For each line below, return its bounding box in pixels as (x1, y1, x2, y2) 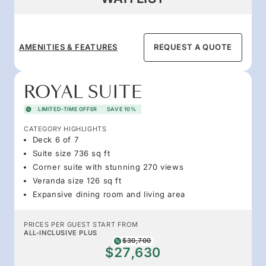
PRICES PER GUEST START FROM (24, 220, 138, 229)
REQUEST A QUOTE (154, 42, 232, 52)
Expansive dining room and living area (32, 189, 185, 199)
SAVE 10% (106, 105, 137, 112)
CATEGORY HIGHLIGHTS (24, 124, 107, 133)
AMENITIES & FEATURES (19, 42, 118, 52)
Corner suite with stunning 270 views (32, 161, 184, 172)
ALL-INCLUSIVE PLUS (24, 228, 97, 237)
